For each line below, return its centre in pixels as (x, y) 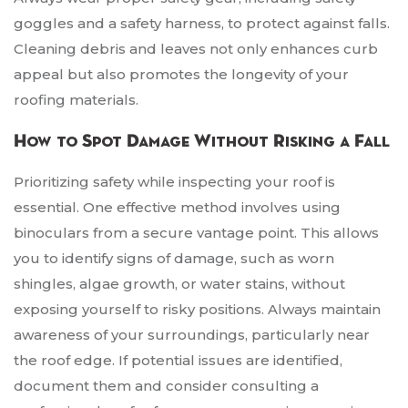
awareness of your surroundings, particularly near (192, 335)
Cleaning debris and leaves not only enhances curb (196, 49)
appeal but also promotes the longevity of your (181, 75)
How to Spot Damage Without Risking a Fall (202, 142)
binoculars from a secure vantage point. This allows (196, 233)
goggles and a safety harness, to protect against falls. (202, 24)
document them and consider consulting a (166, 386)
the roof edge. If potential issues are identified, (178, 361)
